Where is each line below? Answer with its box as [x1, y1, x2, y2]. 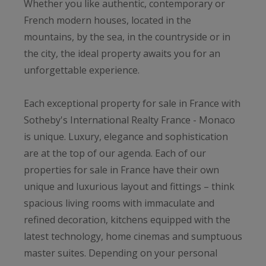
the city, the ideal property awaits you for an [24, 46, 220, 60]
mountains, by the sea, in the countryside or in [24, 30, 230, 43]
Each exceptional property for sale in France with [24, 96, 240, 110]
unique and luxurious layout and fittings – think [24, 179, 235, 193]
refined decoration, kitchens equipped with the [24, 213, 230, 226]
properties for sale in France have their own [24, 163, 219, 176]
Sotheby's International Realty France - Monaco [24, 113, 235, 126]
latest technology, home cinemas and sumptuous [24, 229, 242, 243]
